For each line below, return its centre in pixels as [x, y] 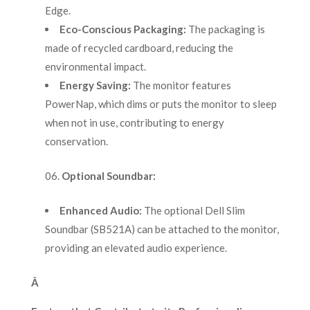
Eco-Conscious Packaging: [122, 29]
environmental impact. [95, 67]
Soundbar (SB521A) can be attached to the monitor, [162, 229]
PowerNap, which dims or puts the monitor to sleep [161, 104]
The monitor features [181, 85]
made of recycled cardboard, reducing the [139, 48]
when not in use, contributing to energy [134, 123]
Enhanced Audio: [100, 211]
